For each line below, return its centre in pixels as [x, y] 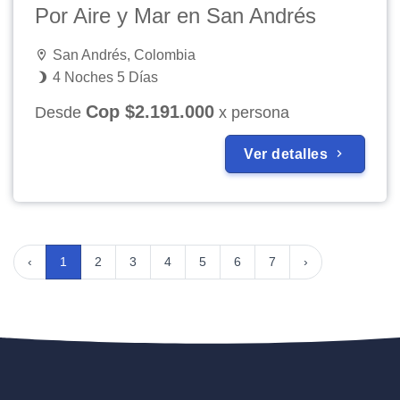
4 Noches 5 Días [104, 77]
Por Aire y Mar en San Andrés [175, 15]
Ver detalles [288, 154]
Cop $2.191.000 [150, 111]
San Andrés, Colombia [122, 54]
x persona [252, 112]
